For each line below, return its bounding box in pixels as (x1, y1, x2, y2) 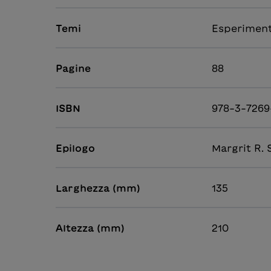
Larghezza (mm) (56, 183, 140, 194)
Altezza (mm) (56, 223, 125, 233)
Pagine (56, 64, 91, 74)
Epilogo (56, 143, 95, 154)
